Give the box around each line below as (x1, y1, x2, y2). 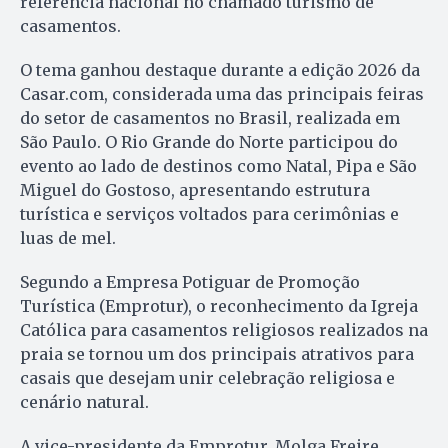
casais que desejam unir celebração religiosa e (20, 368, 395, 389)
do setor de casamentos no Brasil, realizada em (20, 108, 400, 129)
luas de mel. (20, 228, 116, 249)
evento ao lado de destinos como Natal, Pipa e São (20, 156, 417, 177)
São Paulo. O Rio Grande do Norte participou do (20, 132, 398, 153)
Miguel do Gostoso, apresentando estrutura (20, 180, 370, 201)
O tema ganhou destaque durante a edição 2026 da (20, 60, 420, 81)
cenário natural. (20, 392, 149, 413)
